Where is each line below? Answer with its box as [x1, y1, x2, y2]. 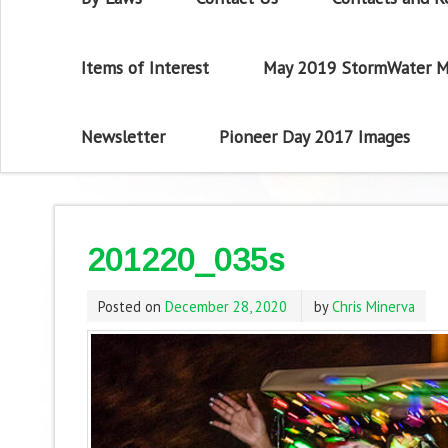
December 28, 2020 [164, 296, 287, 316]
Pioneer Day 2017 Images [218, 125, 410, 149]
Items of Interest [81, 55, 210, 79]
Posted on [97, 296, 165, 316]
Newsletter [81, 125, 166, 149]
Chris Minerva [331, 296, 415, 316]
